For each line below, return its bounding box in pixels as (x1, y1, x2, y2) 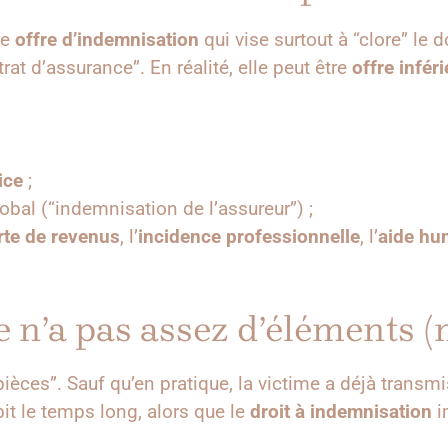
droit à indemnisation (250, 399, 432, 423)
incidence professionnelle (138, 225, 360, 249)
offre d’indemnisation (15, 28, 199, 52)
